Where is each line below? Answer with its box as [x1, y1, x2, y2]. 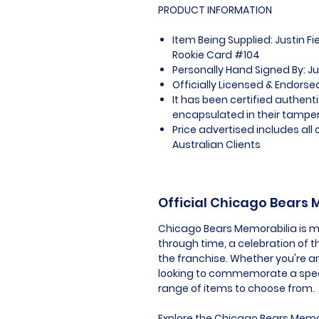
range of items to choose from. [158, 281, 315, 296]
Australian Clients [172, 137, 261, 152]
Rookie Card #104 [172, 47, 260, 62]
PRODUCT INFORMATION [158, 2, 272, 17]
